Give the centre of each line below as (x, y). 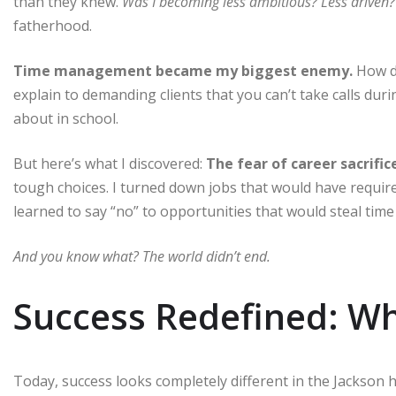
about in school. (66, 118)
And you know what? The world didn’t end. (142, 256)
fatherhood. (53, 25)
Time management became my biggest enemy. (183, 70)
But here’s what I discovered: (110, 163)
